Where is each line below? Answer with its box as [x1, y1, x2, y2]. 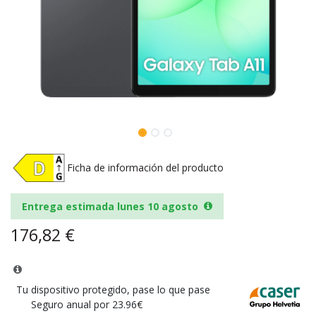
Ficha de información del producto [67, 161, 224, 175]
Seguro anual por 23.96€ [31, 297, 142, 311]
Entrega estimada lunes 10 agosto [22, 199, 198, 213]
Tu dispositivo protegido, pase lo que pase [16, 282, 210, 296]
